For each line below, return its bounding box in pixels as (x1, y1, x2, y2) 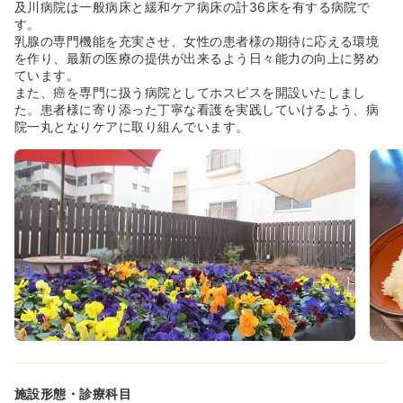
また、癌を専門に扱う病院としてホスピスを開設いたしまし (14, 84, 366, 100)
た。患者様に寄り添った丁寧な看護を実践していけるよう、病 (14, 101, 380, 117)
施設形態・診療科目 (14, 385, 132, 401)
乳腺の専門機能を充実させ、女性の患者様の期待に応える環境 (14, 32, 380, 49)
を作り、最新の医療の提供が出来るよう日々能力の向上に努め (14, 49, 380, 66)
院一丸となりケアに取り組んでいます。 (14, 118, 249, 134)
